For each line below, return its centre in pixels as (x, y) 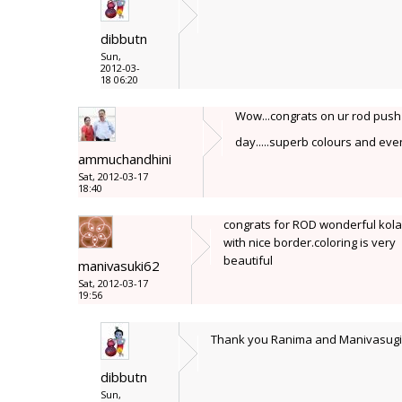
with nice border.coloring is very (310, 242)
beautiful (248, 260)
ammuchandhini (125, 159)
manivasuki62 (119, 266)
